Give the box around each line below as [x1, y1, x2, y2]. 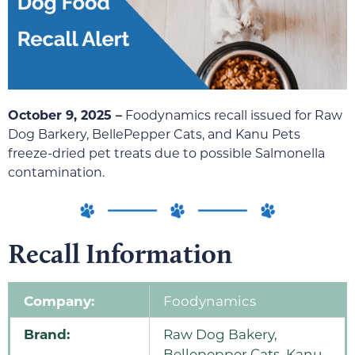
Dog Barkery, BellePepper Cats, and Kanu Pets [8, 125, 300, 143]
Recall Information [8, 237, 232, 271]
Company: [24, 292, 94, 311]
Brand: [24, 325, 70, 344]
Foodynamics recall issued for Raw [122, 106, 342, 124]
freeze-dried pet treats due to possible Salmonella [8, 144, 325, 162]
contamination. [8, 163, 105, 181]
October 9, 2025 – [8, 106, 122, 124]
